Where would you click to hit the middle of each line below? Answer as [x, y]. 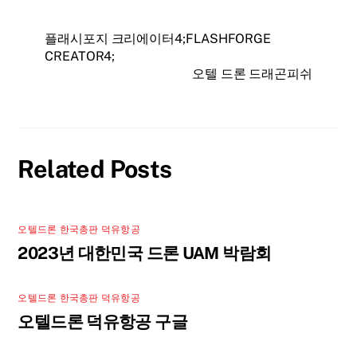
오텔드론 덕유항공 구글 [102, 321]
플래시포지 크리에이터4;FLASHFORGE [158, 39]
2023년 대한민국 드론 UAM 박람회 [145, 253]
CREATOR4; [80, 57]
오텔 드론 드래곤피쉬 [252, 74]
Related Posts [95, 169]
